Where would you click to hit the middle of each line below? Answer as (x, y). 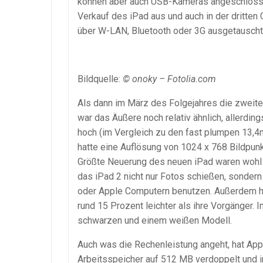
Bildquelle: (100, 79)
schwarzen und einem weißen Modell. (155, 221)
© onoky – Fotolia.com (169, 79)
